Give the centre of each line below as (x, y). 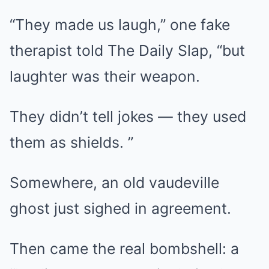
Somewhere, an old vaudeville (114, 183)
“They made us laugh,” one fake (120, 25)
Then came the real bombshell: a (124, 249)
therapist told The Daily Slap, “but (127, 51)
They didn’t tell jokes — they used (128, 117)
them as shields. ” (71, 143)
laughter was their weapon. (105, 77)
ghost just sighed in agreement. (120, 209)
